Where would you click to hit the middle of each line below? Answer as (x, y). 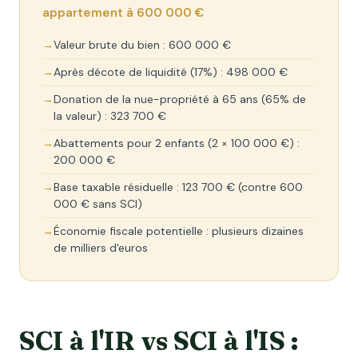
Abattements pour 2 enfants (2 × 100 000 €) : (177, 143)
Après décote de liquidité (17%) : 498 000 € (171, 72)
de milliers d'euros (101, 248)
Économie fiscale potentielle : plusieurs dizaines (179, 231)
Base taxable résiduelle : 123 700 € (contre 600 (178, 187)
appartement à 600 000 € (123, 13)
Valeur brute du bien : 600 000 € (142, 45)
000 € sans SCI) (98, 204)
